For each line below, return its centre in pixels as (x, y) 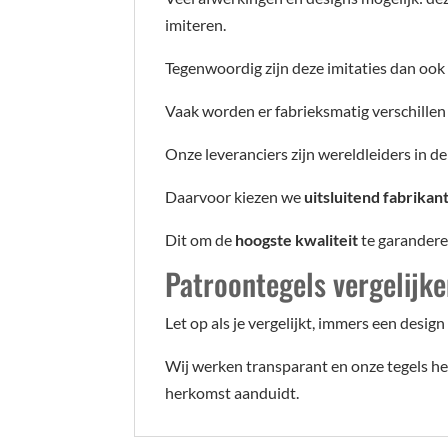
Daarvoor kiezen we (235, 197)
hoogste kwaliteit (297, 240)
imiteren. (196, 25)
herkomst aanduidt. (232, 393)
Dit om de (200, 240)
